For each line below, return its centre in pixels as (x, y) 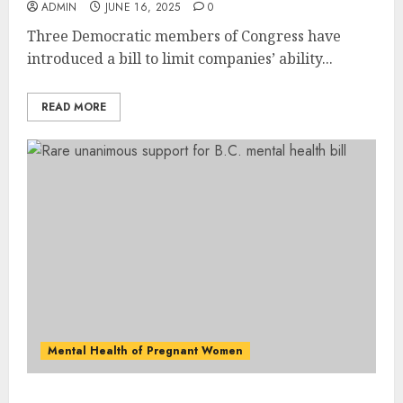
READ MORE (74, 107)
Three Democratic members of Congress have (184, 36)
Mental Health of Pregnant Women (145, 350)
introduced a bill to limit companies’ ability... (180, 58)
